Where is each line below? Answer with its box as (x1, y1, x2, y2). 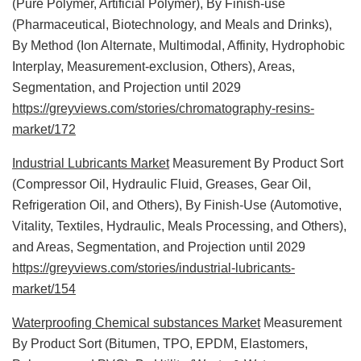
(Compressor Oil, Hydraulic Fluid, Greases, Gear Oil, (12, 176, 311, 191)
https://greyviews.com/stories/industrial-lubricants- (12, 260, 295, 275)
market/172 (12, 122, 76, 136)
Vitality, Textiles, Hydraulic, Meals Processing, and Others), (12, 218, 346, 233)
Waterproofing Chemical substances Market (12, 315, 260, 330)
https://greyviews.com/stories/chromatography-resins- (12, 101, 314, 115)
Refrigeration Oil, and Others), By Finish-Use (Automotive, (12, 197, 342, 212)
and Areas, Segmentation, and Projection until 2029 (12, 239, 305, 254)
